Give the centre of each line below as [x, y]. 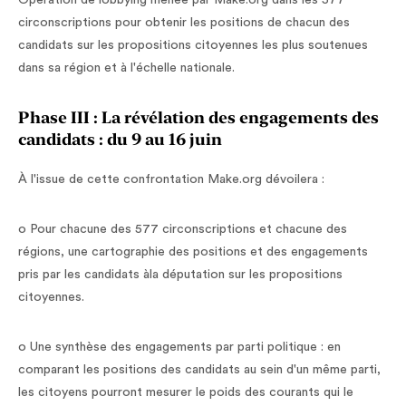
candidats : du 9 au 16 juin [120, 139]
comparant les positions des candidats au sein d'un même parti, [199, 370]
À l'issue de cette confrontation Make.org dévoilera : [171, 179]
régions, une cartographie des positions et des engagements [193, 252]
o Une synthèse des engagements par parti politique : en [179, 347]
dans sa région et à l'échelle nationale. [126, 68]
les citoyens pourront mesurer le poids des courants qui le [186, 392]
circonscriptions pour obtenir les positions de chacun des [184, 23]
